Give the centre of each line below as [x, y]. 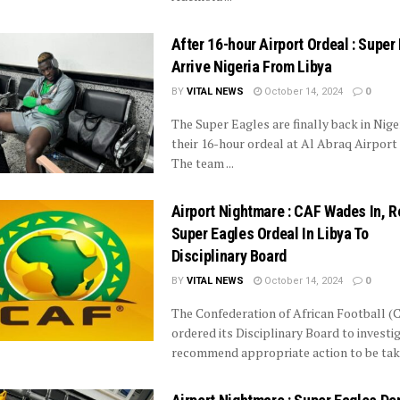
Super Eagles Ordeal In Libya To [270, 234]
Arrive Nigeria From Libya [251, 67]
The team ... [202, 163]
